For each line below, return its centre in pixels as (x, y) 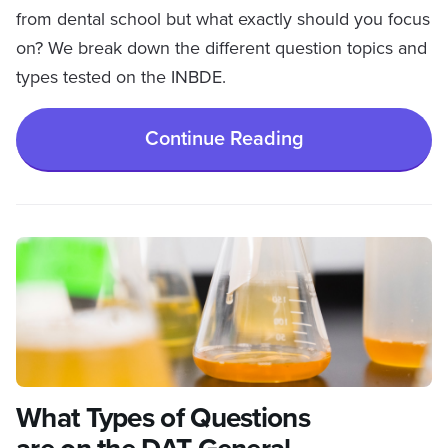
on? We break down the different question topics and (221, 48)
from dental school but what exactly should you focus (223, 19)
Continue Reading (224, 138)
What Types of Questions (163, 418)
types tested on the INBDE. (121, 77)
